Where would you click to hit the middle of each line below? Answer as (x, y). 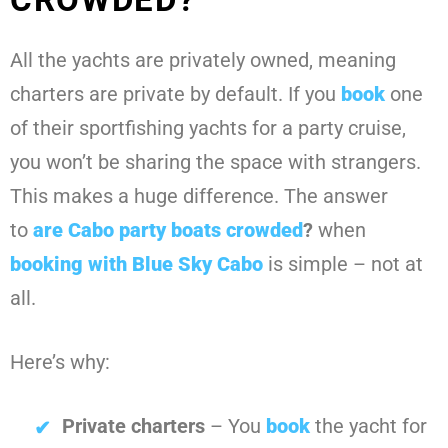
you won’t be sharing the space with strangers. (215, 162)
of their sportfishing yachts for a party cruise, (208, 128)
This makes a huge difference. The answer (199, 196)
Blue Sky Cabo (197, 264)
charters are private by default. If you (175, 94)
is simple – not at (343, 264)
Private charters (133, 426)
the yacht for (368, 426)
